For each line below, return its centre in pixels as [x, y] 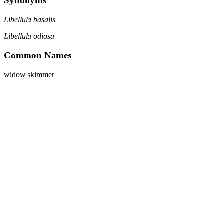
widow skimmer [29, 74]
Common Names [38, 55]
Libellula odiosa [29, 36]
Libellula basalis [29, 20]
